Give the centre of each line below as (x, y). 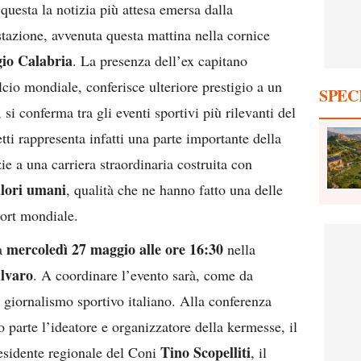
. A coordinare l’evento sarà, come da (143, 275)
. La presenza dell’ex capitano (160, 60)
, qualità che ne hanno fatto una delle (174, 189)
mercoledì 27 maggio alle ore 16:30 (115, 249)
